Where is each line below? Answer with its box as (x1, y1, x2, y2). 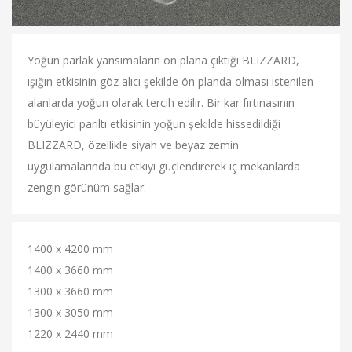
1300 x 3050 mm (27, 304, 113, 320)
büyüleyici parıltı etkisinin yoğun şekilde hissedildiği (27, 115, 280, 131)
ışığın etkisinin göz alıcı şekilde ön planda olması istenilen (27, 73, 313, 89)
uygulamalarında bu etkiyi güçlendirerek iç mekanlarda (27, 158, 300, 174)
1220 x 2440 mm (27, 325, 113, 341)
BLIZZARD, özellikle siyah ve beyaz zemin (27, 137, 239, 152)
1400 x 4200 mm (27, 240, 113, 256)
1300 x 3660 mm (27, 283, 113, 299)
